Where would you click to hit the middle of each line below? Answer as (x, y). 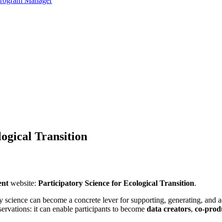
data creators (169, 209)
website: (23, 183)
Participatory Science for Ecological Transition (116, 183)
